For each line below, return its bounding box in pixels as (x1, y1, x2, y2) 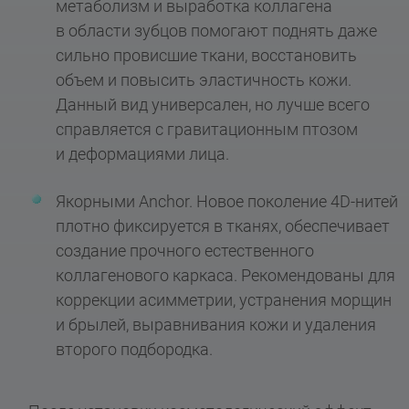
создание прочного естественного (56, 240, 315, 260)
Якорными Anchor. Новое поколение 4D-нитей (56, 191, 399, 211)
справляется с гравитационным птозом (56, 119, 359, 139)
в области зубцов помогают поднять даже (56, 20, 378, 40)
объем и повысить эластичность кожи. (56, 69, 352, 89)
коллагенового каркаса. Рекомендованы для (56, 265, 396, 285)
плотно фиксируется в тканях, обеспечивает (56, 215, 391, 236)
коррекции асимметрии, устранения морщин (56, 289, 393, 309)
